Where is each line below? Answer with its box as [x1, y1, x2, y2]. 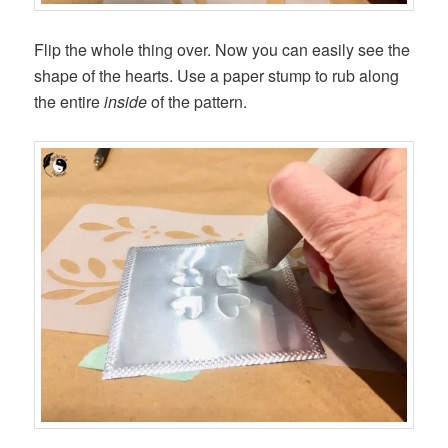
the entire [34, 89, 105, 113]
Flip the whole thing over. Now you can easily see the [34, 37, 411, 61]
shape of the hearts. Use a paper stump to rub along [34, 63, 400, 87]
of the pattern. [147, 89, 248, 113]
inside [104, 89, 148, 113]
